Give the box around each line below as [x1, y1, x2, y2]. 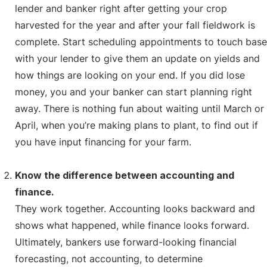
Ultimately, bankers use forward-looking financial [15, 236, 237, 249]
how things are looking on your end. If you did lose [15, 69, 245, 82]
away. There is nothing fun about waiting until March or [15, 103, 264, 115]
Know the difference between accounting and [15, 169, 234, 182]
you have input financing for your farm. [15, 136, 191, 148]
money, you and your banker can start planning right [15, 86, 252, 98]
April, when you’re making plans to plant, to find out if [15, 119, 258, 132]
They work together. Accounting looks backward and [15, 203, 255, 215]
